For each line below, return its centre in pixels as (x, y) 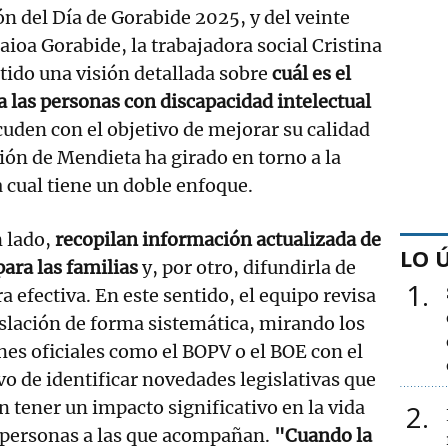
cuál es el (311, 73)
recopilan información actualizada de (216, 239)
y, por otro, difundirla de (247, 267)
